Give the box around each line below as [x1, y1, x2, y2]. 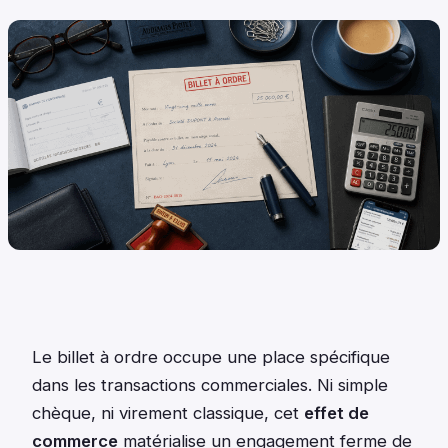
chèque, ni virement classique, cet [32, 403, 304, 424]
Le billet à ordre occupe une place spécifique [32, 347, 390, 368]
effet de [304, 403, 369, 424]
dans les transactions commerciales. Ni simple [32, 375, 388, 396]
